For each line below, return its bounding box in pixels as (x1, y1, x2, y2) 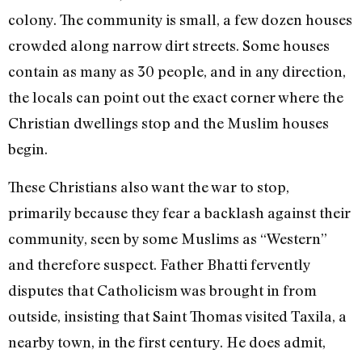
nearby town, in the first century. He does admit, (8, 332, 326, 351)
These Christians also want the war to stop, (8, 177, 289, 196)
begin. (8, 140, 48, 158)
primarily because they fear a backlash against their (8, 203, 351, 221)
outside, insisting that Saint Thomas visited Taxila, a (8, 306, 347, 325)
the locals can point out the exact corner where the (8, 88, 343, 107)
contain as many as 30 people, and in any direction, (8, 62, 346, 81)
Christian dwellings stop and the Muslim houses (8, 114, 329, 133)
